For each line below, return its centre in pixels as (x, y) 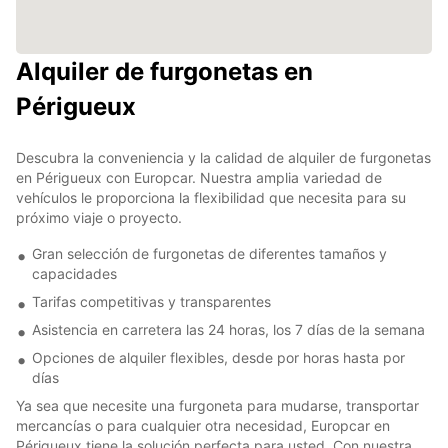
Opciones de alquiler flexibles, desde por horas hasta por (218, 357)
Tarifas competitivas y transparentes (151, 301)
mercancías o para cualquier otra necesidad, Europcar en (203, 425)
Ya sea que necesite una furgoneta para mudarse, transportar (217, 405)
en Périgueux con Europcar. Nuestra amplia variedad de (199, 177)
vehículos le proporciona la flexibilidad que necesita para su (211, 197)
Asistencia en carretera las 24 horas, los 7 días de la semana (228, 329)
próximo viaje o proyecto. (99, 217)
